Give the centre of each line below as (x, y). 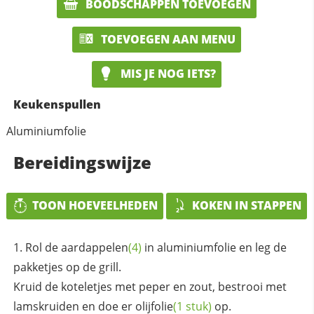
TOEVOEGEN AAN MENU (167, 39)
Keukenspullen (57, 104)
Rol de (43, 247)
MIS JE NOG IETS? (167, 74)
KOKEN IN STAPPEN (247, 205)
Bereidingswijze (82, 162)
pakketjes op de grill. (67, 267)
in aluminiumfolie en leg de (214, 247)
